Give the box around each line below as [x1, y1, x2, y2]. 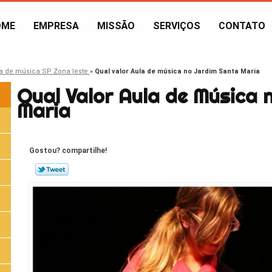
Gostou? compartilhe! [29, 146, 107, 155]
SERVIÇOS [153, 20, 200, 32]
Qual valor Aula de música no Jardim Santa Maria [94, 67, 260, 75]
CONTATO [219, 20, 265, 32]
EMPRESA [33, 20, 79, 32]
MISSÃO [97, 20, 135, 32]
